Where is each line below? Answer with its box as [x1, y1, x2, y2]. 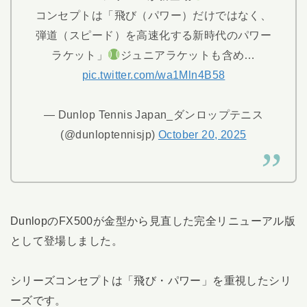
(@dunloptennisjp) [60, 127, 158, 140]
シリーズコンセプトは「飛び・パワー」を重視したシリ [10, 274, 292, 287]
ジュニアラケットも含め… [120, 49, 256, 62]
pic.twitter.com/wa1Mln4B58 [82, 69, 225, 82]
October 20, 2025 [158, 127, 247, 140]
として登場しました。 [10, 234, 123, 247]
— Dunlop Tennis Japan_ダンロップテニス [43, 108, 264, 121]
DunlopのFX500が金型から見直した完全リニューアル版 [10, 214, 296, 228]
